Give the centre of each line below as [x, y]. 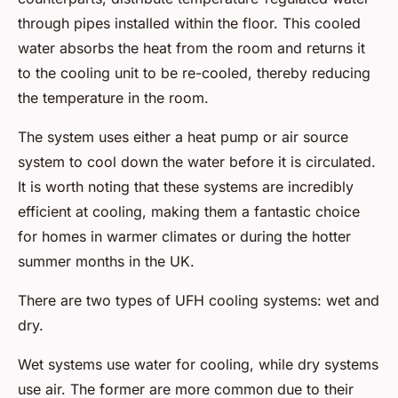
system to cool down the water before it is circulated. [197, 162]
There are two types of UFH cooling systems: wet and [199, 301]
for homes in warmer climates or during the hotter [184, 237]
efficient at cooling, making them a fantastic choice [189, 212]
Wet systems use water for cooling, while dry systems [198, 365]
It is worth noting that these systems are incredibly [186, 187]
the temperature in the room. [113, 98]
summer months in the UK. [106, 262]
